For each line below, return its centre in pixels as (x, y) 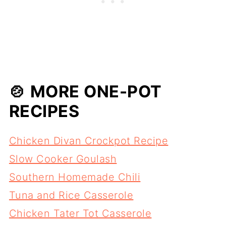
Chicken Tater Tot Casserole (80, 214)
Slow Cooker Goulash (63, 159)
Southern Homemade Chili (75, 177)
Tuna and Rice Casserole (71, 195)
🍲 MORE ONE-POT (85, 92)
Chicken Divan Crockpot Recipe (89, 141)
